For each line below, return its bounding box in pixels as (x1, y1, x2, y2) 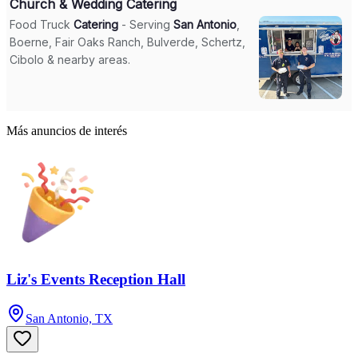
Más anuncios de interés (6, 123, 127, 137)
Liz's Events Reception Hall (6, 271, 185, 288)
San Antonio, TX (26, 312, 113, 326)
